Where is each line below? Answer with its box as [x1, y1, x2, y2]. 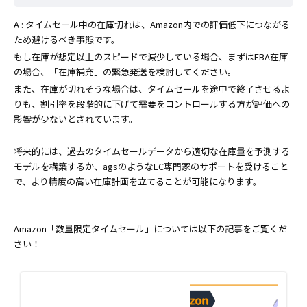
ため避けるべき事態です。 [14, 33, 120, 47]
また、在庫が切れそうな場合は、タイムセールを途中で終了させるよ [14, 82, 290, 96]
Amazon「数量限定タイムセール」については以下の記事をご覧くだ [14, 222, 287, 236]
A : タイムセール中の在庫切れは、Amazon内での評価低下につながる [14, 18, 290, 32]
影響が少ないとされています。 [14, 112, 138, 126]
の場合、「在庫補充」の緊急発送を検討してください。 [14, 65, 236, 79]
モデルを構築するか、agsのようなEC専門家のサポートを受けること [14, 160, 288, 173]
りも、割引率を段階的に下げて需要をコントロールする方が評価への [14, 97, 290, 111]
